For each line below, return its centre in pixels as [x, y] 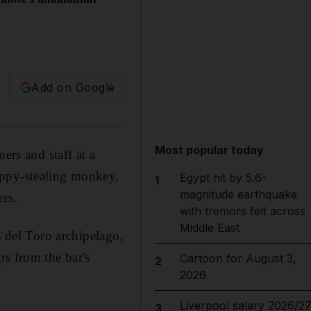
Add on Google [73, 87]
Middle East [209, 228]
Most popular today [210, 150]
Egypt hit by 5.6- [223, 178]
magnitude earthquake [238, 194]
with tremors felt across [242, 211]
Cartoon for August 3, [238, 258]
